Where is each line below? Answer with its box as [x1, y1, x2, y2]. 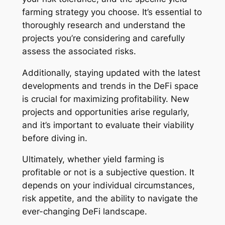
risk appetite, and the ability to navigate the [22, 193, 198, 204]
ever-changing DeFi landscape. [22, 206, 147, 217]
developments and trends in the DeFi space [22, 80, 198, 91]
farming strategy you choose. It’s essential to [22, 7, 202, 17]
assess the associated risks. [22, 46, 136, 56]
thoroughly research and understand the [22, 20, 185, 30]
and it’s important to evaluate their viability [22, 120, 194, 130]
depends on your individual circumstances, [22, 180, 195, 191]
